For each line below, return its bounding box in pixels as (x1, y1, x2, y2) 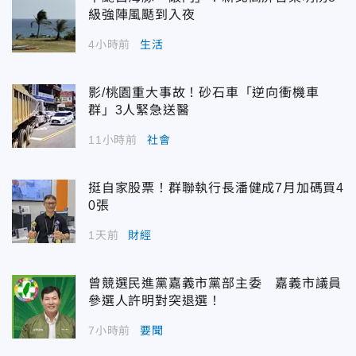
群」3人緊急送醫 (88, 103, 190, 117)
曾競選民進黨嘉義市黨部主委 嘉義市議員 (88, 276, 342, 290)
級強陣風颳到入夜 (88, 7, 195, 21)
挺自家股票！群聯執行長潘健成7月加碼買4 (88, 180, 344, 195)
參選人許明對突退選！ (88, 293, 222, 308)
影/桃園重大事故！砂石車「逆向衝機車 (88, 85, 319, 99)
